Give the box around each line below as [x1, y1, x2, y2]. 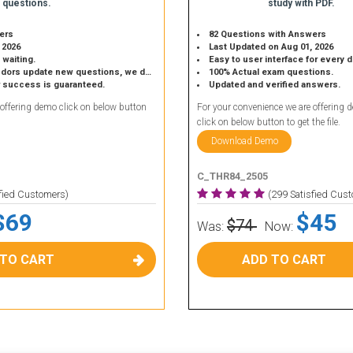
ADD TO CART [241, 252, 326, 267]
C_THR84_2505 [197, 170, 268, 182]
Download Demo [210, 136, 278, 147]
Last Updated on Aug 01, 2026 [209, 42, 334, 52]
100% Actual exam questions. [209, 67, 334, 77]
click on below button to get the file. [197, 117, 340, 128]
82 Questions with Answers [209, 29, 327, 39]
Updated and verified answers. [209, 80, 341, 90]
